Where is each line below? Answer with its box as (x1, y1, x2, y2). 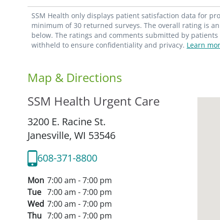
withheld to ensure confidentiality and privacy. (31, 40, 187, 50)
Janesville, (27, 128, 74, 142)
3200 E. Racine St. (27, 114, 106, 128)
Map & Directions (27, 69, 122, 85)
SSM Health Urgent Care (27, 92, 160, 109)
